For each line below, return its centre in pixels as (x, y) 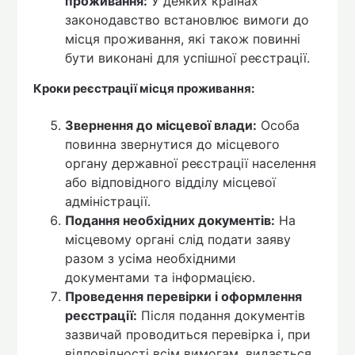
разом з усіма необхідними (151, 258)
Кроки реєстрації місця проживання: (144, 89)
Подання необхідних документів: (170, 220)
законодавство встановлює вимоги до (187, 20)
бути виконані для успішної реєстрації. (188, 58)
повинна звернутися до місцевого (173, 144)
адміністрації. (108, 201)
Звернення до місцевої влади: (161, 125)
